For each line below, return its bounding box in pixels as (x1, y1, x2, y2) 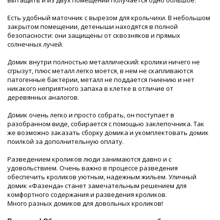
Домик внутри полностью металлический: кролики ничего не (7, 57, 200, 67)
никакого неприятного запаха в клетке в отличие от (7, 84, 173, 93)
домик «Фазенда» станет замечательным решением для (7, 181, 187, 191)
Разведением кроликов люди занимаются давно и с (7, 155, 171, 164)
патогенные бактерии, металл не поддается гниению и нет (7, 75, 194, 84)
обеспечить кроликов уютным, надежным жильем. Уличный (7, 172, 196, 182)
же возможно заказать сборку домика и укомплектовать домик (7, 128, 209, 137)
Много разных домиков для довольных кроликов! (7, 199, 163, 208)
